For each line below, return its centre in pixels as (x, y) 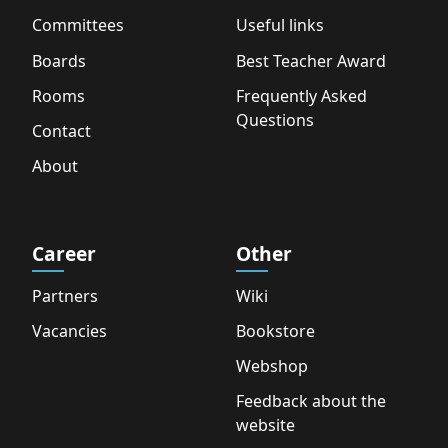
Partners (65, 295)
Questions (275, 119)
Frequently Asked (301, 95)
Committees (78, 25)
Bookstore (275, 330)
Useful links (280, 25)
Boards (59, 60)
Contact (61, 130)
